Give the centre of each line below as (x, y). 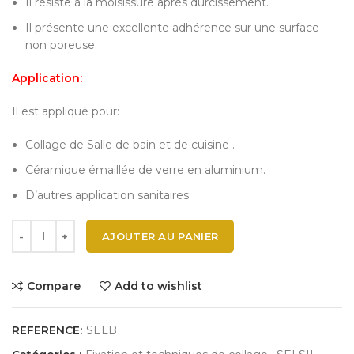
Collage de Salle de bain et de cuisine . (130, 144)
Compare (54, 286)
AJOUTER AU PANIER (160, 236)
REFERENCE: (49, 330)
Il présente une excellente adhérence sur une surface (172, 27)
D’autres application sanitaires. (108, 195)
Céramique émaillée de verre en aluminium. (145, 169)
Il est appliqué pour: (66, 111)
